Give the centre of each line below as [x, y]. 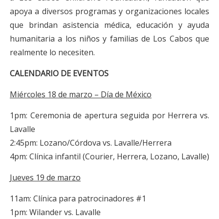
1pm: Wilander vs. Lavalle [55, 212]
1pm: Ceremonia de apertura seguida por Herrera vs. [109, 115]
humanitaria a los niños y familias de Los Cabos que [109, 39]
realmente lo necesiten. [52, 52]
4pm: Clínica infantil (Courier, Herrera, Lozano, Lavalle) [109, 156]
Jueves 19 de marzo [45, 177]
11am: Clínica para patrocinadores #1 [78, 198]
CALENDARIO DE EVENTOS [59, 73]
